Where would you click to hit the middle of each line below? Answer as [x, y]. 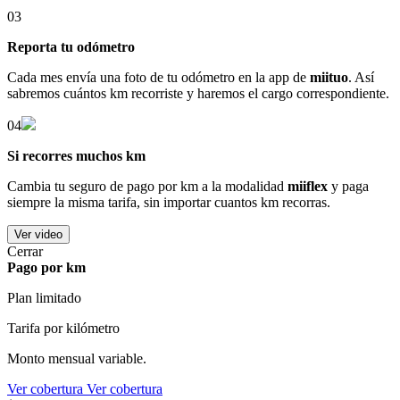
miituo [329, 77]
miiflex [308, 186]
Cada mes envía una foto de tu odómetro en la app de [158, 77]
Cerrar [25, 251]
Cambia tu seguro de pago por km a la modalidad [147, 186]
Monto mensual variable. [77, 358]
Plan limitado [44, 298]
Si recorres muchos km [76, 156]
